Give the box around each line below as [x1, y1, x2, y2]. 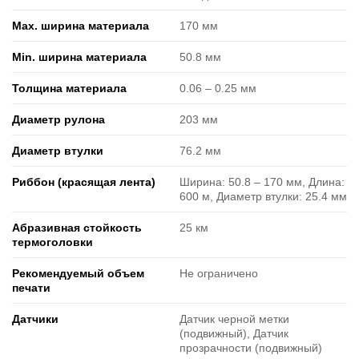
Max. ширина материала [12, 19, 149, 32]
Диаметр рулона [12, 113, 105, 126]
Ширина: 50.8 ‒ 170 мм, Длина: [179, 175, 345, 188]
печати [12, 281, 50, 294]
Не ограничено [179, 267, 258, 280]
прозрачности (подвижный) [179, 341, 322, 354]
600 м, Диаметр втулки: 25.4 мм [179, 190, 347, 203]
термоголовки [12, 236, 93, 248]
